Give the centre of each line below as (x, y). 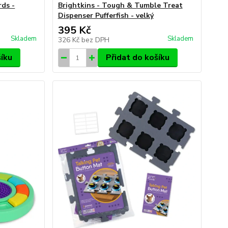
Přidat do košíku (137, 58)
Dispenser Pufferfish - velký (106, 16)
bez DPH (95, 40)
